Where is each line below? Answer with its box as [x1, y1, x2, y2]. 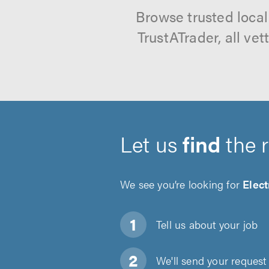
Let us [120, 128, 183, 159]
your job [216, 217, 258, 232]
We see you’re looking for [120, 177, 243, 192]
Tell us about [156, 217, 216, 232]
